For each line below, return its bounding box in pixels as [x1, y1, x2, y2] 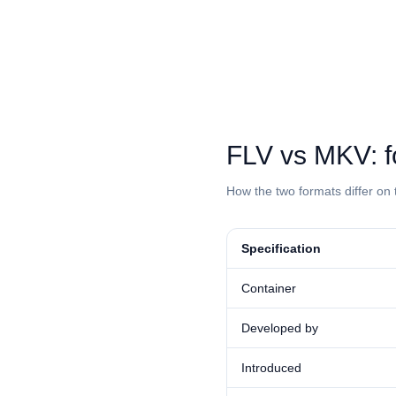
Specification [241, 241, 321, 255]
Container [241, 281, 296, 295]
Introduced [241, 361, 301, 375]
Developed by [241, 321, 318, 335]
